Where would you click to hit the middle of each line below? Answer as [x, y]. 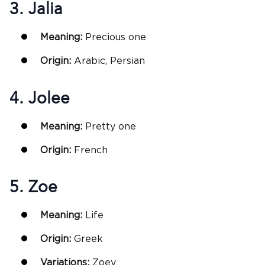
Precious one [116, 38]
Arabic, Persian [109, 61]
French [91, 150]
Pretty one [111, 126]
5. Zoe [33, 187]
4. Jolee [40, 98]
